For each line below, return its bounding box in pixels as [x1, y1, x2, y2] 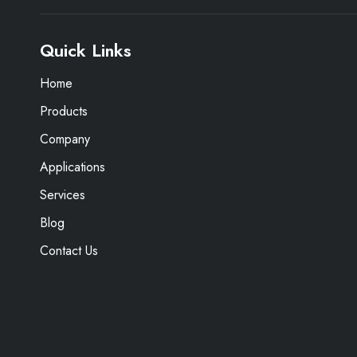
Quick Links [40, 37, 131, 63]
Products [40, 102, 88, 120]
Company [40, 130, 90, 148]
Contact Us [40, 241, 98, 260]
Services [40, 186, 85, 204]
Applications [40, 158, 105, 176]
